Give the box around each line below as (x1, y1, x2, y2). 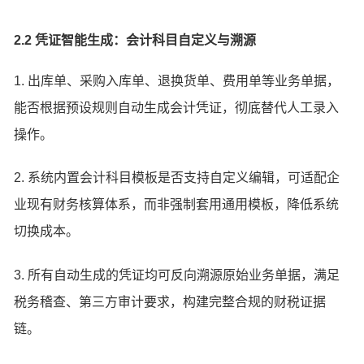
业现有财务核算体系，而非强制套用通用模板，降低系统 (14, 197, 340, 212)
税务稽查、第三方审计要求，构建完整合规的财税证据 (14, 294, 327, 309)
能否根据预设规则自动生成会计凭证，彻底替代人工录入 (14, 100, 340, 115)
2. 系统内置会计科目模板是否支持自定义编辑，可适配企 (14, 171, 340, 185)
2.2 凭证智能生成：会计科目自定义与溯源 (14, 32, 257, 47)
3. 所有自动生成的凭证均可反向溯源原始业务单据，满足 (14, 267, 340, 282)
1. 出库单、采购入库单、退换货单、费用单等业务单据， (14, 73, 340, 88)
